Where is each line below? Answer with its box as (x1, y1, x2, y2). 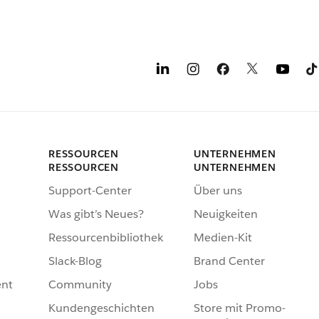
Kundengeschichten (48, 300, 155, 316)
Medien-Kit (194, 230, 252, 246)
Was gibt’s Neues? (48, 206, 144, 222)
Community (48, 277, 112, 293)
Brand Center (194, 253, 265, 269)
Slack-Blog (48, 253, 102, 269)
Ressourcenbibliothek (48, 230, 163, 246)
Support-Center (48, 183, 132, 199)
